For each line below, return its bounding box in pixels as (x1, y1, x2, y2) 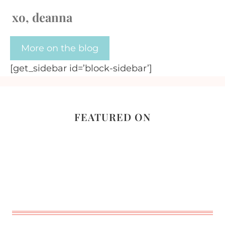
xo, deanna (12, 9, 72, 25)
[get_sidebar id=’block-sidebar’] (10, 62, 152, 74)
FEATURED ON (74, 109, 151, 124)
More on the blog (21, 42, 98, 54)
